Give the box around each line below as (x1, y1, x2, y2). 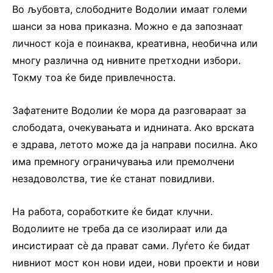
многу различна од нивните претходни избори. (12, 54, 241, 66)
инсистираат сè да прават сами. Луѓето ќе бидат (12, 239, 250, 252)
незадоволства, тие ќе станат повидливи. (12, 172, 214, 185)
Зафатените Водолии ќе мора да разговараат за (12, 104, 246, 116)
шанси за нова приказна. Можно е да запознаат (12, 19, 243, 32)
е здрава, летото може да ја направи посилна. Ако (12, 138, 258, 151)
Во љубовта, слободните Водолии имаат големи (12, 2, 247, 15)
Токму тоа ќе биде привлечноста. (12, 71, 175, 83)
